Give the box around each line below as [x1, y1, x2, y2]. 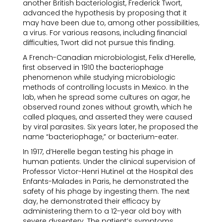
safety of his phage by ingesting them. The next [23, 186, 190, 196]
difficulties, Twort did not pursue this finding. [23, 38, 175, 48]
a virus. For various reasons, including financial [23, 28, 187, 38]
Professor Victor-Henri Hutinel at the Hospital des [23, 166, 193, 176]
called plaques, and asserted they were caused [23, 112, 192, 122]
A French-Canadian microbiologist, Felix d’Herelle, [23, 53, 195, 62]
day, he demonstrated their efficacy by [23, 196, 161, 206]
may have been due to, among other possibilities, [23, 18, 199, 28]
